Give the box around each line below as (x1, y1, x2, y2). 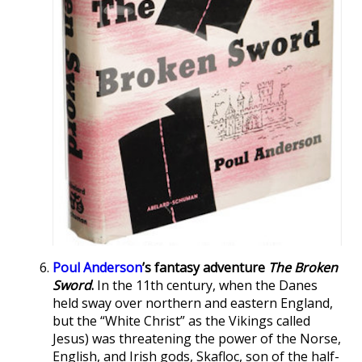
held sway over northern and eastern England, (53, 293, 333, 312)
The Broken (268, 258, 338, 276)
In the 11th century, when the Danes (94, 276, 318, 294)
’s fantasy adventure (142, 258, 268, 276)
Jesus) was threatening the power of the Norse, (53, 329, 341, 347)
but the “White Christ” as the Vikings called (53, 311, 310, 330)
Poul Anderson (53, 258, 142, 276)
